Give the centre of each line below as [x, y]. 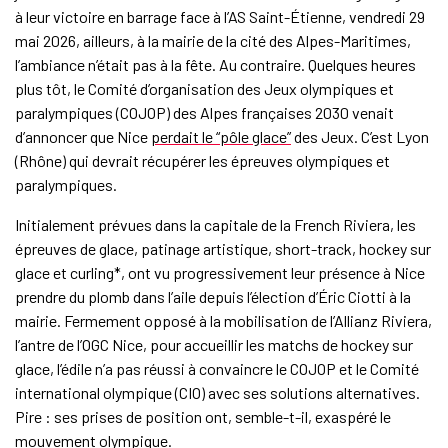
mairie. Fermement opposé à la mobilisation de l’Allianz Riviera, [223, 321]
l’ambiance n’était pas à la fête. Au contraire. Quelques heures [215, 65]
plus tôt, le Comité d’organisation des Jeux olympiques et [204, 89]
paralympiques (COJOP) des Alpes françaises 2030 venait [204, 113]
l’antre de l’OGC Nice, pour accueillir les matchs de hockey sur [213, 345]
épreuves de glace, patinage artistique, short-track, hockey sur [222, 249]
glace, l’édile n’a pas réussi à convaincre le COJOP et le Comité [216, 369]
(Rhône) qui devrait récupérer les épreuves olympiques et [202, 161]
